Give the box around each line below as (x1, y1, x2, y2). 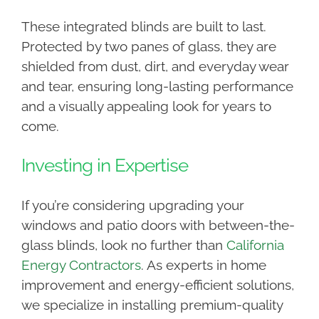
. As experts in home (140, 257, 266, 273)
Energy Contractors (21, 257, 141, 273)
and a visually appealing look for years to (21, 98, 271, 115)
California (226, 237, 284, 253)
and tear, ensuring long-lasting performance (21, 78, 293, 95)
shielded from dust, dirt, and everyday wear (21, 58, 289, 75)
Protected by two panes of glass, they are (21, 38, 276, 55)
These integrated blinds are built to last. (21, 19, 266, 35)
